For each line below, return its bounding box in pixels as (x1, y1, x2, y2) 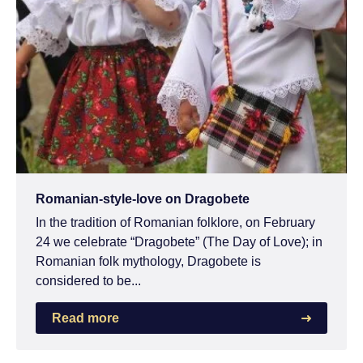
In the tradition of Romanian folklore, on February (36, 215, 315, 229)
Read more (52, 310, 119, 325)
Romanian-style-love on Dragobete (36, 191, 250, 206)
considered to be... (36, 273, 141, 288)
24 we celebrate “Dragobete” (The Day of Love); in (36, 234, 322, 249)
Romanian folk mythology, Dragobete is (36, 254, 261, 268)
